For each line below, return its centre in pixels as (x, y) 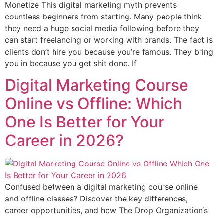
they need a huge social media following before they (102, 28)
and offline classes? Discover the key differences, (96, 199)
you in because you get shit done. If (71, 63)
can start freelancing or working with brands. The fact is (109, 40)
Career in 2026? (66, 141)
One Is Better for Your (84, 122)
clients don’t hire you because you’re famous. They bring (109, 52)
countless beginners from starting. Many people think (103, 17)
